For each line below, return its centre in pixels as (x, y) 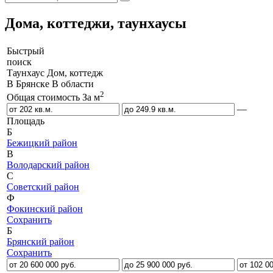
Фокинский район (45, 209)
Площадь (26, 121)
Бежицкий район (42, 143)
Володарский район (48, 165)
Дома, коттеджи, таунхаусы (96, 23)
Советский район (43, 187)
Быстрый (26, 51)
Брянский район (41, 242)
